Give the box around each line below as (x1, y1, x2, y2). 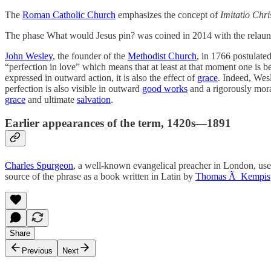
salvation (77, 94, 111, 105)
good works (142, 83, 188, 94)
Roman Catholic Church (22, 10, 116, 21)
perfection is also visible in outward (5, 83, 142, 94)
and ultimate (25, 94, 77, 105)
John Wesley (5, 51, 53, 62)
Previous (22, 246, 53, 255)
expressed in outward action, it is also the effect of (5, 73, 197, 83)
